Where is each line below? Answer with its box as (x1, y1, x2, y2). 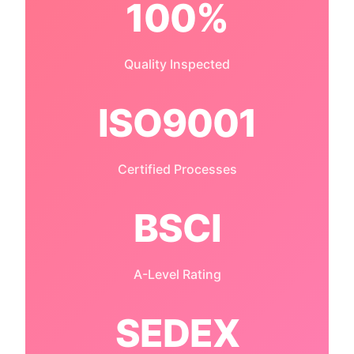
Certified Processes (117, 160, 237, 177)
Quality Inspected (124, 55, 230, 72)
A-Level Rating (133, 265, 221, 282)
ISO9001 (97, 99, 257, 146)
